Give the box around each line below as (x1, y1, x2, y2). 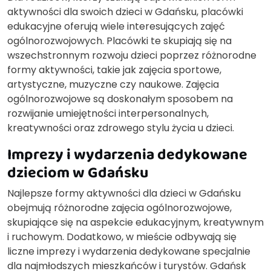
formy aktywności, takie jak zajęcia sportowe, (7, 62, 221, 77)
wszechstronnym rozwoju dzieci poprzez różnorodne (7, 48, 256, 62)
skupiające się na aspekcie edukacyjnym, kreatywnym (7, 215, 264, 229)
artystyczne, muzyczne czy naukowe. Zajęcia (7, 77, 219, 91)
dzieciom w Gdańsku (7, 160, 148, 183)
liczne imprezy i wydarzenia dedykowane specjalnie (7, 244, 250, 258)
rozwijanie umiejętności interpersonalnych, (7, 106, 209, 120)
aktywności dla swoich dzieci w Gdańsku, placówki (7, 4, 243, 19)
